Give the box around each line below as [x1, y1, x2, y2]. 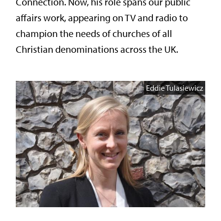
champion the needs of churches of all [16, 27, 172, 40]
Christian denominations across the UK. [16, 43, 178, 56]
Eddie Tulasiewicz [146, 83, 203, 93]
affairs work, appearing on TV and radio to [16, 11, 188, 24]
